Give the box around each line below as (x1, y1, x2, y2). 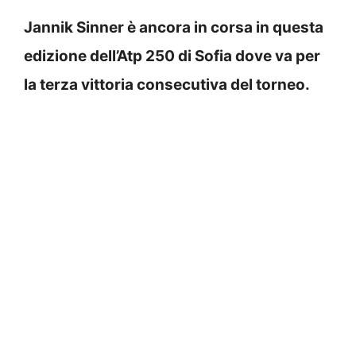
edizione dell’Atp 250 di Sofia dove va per (24, 46, 320, 65)
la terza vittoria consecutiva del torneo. (24, 75, 310, 94)
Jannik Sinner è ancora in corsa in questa (24, 17, 323, 37)
